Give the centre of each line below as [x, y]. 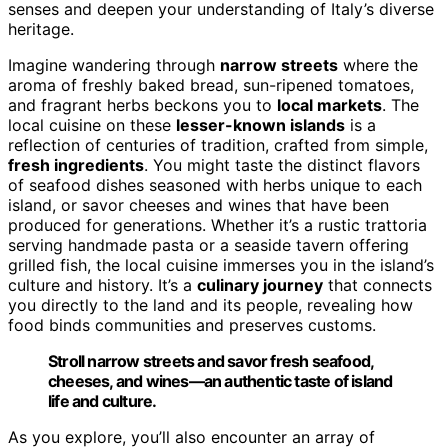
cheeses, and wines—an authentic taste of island [220, 380]
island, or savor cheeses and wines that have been [198, 204]
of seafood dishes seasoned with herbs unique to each [215, 184]
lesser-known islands [260, 124]
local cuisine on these [92, 124]
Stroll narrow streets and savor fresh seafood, [211, 360]
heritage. [41, 28]
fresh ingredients [76, 164]
